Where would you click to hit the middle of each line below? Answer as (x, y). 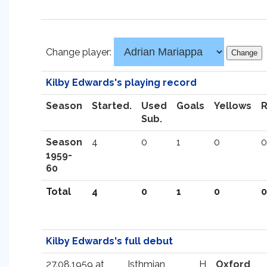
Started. (112, 106)
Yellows (233, 106)
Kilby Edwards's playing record (121, 83)
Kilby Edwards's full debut (109, 241)
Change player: (80, 52)
